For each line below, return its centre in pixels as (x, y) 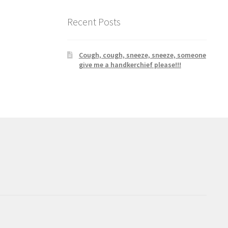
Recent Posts (94, 21)
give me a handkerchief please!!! (130, 65)
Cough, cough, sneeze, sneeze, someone (142, 55)
